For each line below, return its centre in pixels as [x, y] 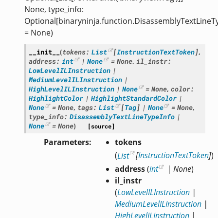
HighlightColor [56, 98]
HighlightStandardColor [134, 98]
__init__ [44, 52]
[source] [101, 127]
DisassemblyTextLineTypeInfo [122, 117]
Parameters [66, 142]
